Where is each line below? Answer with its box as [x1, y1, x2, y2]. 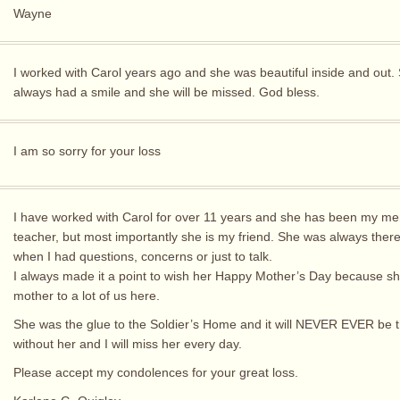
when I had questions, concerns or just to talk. [13, 249, 272, 264]
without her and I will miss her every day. [13, 337, 242, 352]
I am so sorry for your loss [13, 144, 161, 159]
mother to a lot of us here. [13, 288, 160, 304]
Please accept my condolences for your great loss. [13, 365, 298, 380]
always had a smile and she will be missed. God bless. [13, 85, 320, 100]
